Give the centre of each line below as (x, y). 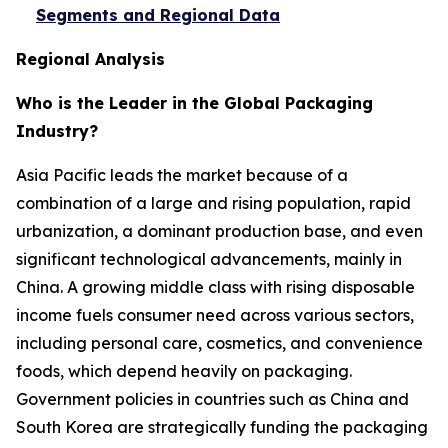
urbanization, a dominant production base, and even (219, 230)
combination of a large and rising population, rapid (213, 202)
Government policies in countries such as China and (212, 398)
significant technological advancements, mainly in (209, 258)
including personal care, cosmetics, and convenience (219, 342)
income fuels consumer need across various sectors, (215, 314)
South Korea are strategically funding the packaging (222, 426)
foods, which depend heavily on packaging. (184, 370)
